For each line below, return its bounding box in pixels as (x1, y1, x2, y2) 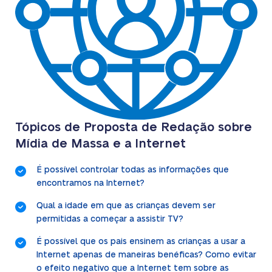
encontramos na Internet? (36, 179, 144, 188)
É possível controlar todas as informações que (36, 166, 229, 175)
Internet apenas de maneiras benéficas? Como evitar (36, 251, 256, 260)
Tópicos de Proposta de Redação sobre (15, 121, 252, 134)
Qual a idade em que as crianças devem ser (36, 202, 216, 211)
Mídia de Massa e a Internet (15, 138, 186, 151)
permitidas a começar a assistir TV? (36, 215, 183, 224)
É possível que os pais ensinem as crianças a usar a (36, 237, 245, 246)
